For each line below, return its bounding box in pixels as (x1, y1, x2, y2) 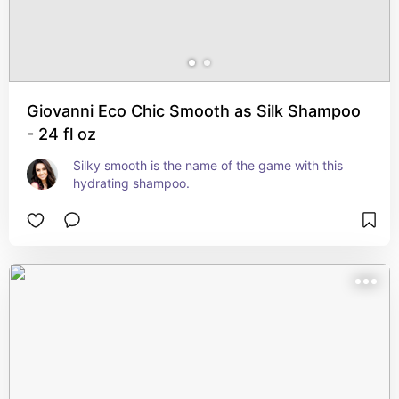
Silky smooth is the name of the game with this (73, 158, 343, 173)
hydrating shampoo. (73, 175, 190, 191)
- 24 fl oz (27, 125, 96, 143)
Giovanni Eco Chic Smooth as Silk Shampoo (27, 102, 361, 120)
